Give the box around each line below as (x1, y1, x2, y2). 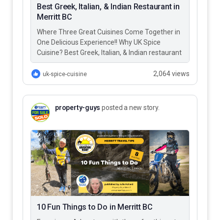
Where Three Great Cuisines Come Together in (37, 27, 180, 36)
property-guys (55, 103, 101, 111)
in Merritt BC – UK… (37, 58, 95, 67)
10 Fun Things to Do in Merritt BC (37, 202, 153, 212)
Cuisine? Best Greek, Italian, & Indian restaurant (37, 48, 182, 56)
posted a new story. (100, 103, 160, 111)
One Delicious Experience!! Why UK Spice (37, 38, 161, 46)
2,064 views (153, 69, 190, 78)
